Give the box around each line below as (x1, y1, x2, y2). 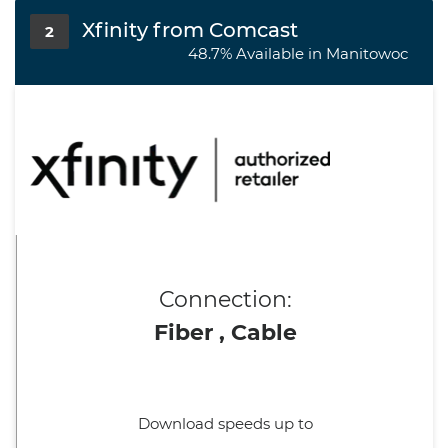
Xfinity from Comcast (82, 18, 298, 42)
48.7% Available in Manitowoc (188, 44, 408, 63)
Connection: (158, 286, 292, 313)
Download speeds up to (137, 414, 313, 433)
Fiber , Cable (153, 319, 297, 346)
